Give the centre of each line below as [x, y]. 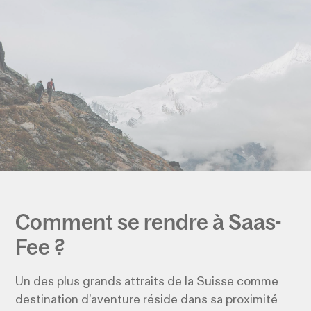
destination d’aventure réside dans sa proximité [147, 300]
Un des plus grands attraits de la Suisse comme [147, 282]
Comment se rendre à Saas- [149, 222]
